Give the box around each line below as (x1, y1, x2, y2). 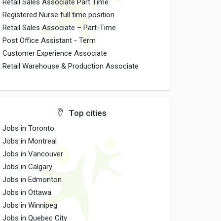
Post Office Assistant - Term (2, 36, 96, 45)
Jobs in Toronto (2, 124, 55, 133)
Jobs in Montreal (2, 137, 57, 146)
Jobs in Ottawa (2, 188, 52, 197)
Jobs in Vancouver (2, 149, 64, 158)
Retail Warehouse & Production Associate (2, 62, 139, 71)
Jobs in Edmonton (2, 175, 62, 184)
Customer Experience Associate (2, 49, 108, 58)
